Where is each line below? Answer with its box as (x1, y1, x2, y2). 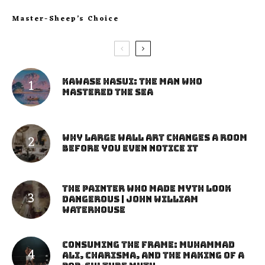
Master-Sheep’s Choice (12, 12, 119, 25)
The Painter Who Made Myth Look (62, 183, 231, 195)
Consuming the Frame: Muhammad (62, 239, 235, 251)
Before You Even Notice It (62, 143, 198, 155)
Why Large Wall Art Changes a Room (62, 132, 247, 144)
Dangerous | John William (62, 193, 198, 206)
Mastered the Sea (62, 86, 153, 99)
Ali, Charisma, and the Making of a (62, 250, 244, 262)
